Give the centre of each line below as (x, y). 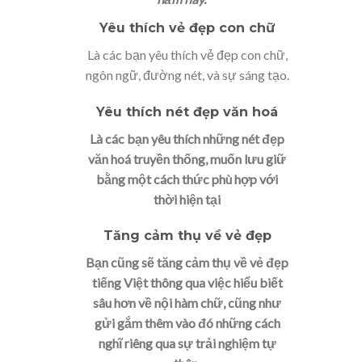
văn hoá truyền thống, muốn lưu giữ (187, 158)
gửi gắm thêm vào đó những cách (187, 323)
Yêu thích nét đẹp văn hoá (187, 112)
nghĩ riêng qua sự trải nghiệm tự (187, 343)
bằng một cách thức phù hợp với (187, 179)
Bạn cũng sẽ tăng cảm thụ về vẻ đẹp (187, 263)
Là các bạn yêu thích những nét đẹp (187, 138)
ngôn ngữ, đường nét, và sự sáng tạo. (187, 74)
